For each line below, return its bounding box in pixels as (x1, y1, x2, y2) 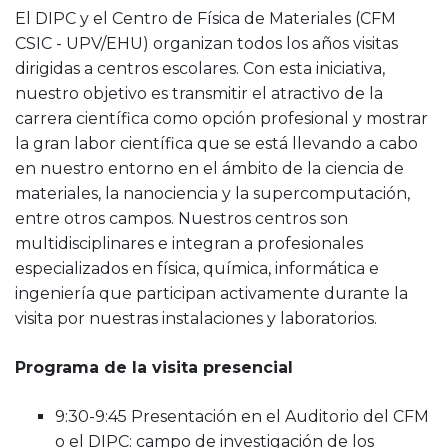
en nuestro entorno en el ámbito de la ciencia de (15, 159, 404, 179)
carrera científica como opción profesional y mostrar (15, 109, 428, 129)
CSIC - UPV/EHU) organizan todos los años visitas (15, 34, 398, 54)
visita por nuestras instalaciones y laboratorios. (15, 309, 377, 329)
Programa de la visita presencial (15, 358, 293, 378)
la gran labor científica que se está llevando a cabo (15, 134, 418, 154)
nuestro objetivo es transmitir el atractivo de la (15, 84, 383, 104)
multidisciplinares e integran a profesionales (15, 234, 363, 254)
